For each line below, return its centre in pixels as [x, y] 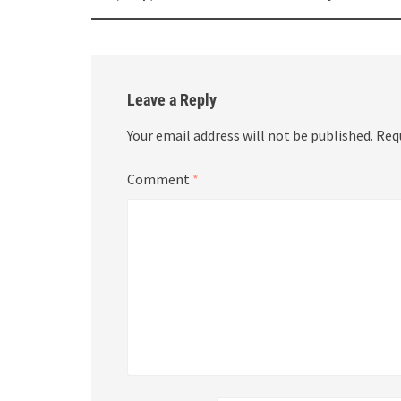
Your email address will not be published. [250, 135]
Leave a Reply [172, 99]
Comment [160, 179]
